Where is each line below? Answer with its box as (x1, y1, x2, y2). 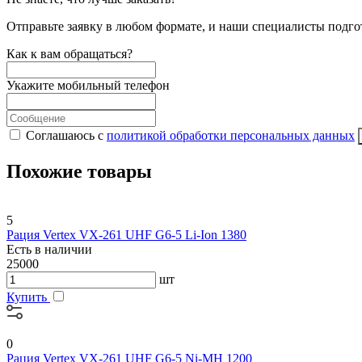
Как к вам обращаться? (6, 47, 133, 61)
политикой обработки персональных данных (107, 128, 355, 143)
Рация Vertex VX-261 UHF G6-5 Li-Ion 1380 (6, 228, 246, 242)
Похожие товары (6, 161, 152, 183)
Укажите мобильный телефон (6, 78, 170, 93)
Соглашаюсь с (26, 128, 107, 143)
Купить (6, 290, 50, 305)
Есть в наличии (6, 242, 92, 257)
